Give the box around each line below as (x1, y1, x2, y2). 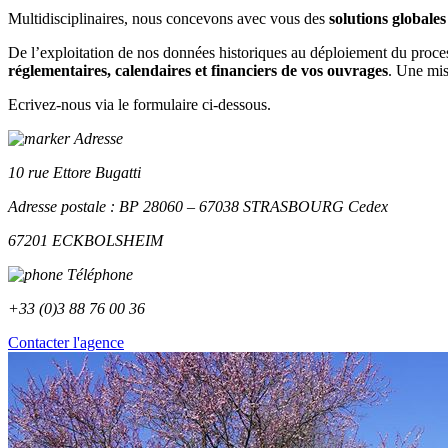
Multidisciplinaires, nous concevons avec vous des (8, 9, 329, 27)
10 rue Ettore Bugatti (8, 163, 141, 181)
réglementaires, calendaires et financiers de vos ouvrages (8, 61, 388, 79)
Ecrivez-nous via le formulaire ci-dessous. (8, 95, 271, 113)
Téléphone (63, 265, 133, 283)
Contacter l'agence (8, 333, 124, 351)
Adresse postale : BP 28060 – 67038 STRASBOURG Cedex (8, 197, 388, 215)
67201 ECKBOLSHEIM (8, 231, 163, 249)
